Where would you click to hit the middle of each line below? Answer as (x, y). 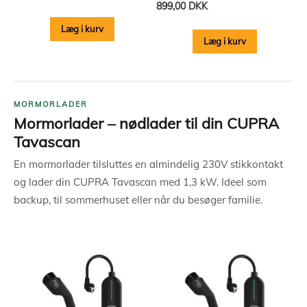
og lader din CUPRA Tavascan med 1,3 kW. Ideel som (140, 182)
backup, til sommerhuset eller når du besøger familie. (138, 200)
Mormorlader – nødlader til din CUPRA (146, 124)
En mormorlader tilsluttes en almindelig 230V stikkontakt (148, 164)
